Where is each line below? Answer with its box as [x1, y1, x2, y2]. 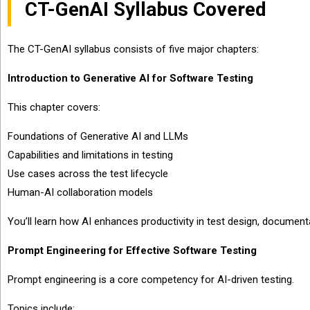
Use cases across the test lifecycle [8, 167, 168, 180]
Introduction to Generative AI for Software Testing [8, 72, 253, 84]
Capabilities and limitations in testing [8, 149, 173, 161]
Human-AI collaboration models [8, 186, 153, 199]
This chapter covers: [8, 101, 100, 113]
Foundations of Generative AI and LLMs [8, 130, 188, 143]
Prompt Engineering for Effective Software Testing [8, 244, 257, 257]
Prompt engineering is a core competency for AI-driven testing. [8, 273, 294, 286]
